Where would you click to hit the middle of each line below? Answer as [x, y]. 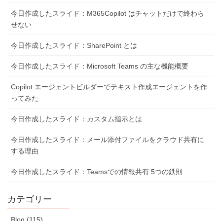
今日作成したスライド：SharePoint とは [74, 46]
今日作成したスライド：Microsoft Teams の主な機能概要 [100, 66]
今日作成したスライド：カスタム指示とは [76, 119]
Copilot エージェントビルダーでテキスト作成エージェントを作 [109, 87]
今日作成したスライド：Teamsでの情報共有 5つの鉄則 [97, 172]
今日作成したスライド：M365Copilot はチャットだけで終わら [108, 14]
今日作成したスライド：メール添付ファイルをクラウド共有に [108, 140]
